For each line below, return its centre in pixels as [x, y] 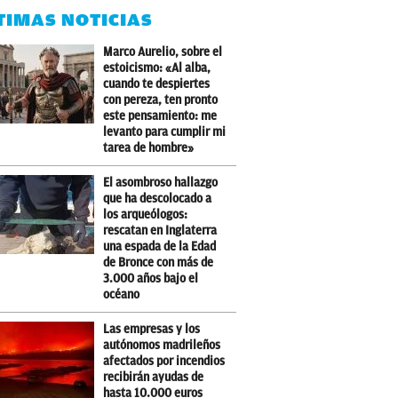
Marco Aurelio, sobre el [163, 52]
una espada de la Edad [160, 247]
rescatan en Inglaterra [160, 231]
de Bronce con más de [159, 263]
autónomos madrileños [162, 345]
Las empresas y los [152, 329]
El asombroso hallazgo [161, 183]
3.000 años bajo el [151, 279]
